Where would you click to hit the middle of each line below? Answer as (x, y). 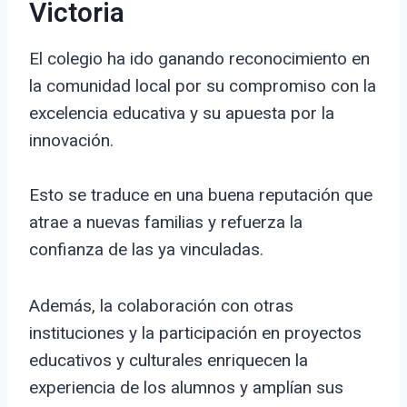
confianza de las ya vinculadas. (146, 250)
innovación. (71, 141)
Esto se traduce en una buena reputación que (201, 195)
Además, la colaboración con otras (161, 306)
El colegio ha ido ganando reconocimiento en (199, 59)
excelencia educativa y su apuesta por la (182, 114)
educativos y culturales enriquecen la (169, 361)
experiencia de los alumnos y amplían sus (186, 388)
